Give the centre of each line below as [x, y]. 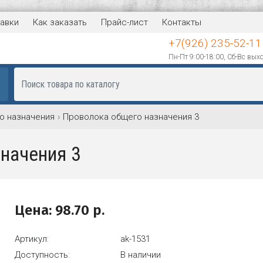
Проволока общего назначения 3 [131, 117]
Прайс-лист [124, 22]
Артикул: [32, 239]
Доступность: [43, 255]
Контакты [182, 22]
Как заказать [60, 22]
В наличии [141, 255]
